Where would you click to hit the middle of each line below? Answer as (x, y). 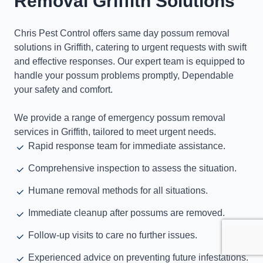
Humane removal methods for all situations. (118, 190)
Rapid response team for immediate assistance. (127, 146)
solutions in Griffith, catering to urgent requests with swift (130, 47)
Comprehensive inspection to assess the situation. (132, 168)
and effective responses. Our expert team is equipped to (129, 61)
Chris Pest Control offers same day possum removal (122, 33)
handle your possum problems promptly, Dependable (124, 75)
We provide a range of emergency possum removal (120, 117)
